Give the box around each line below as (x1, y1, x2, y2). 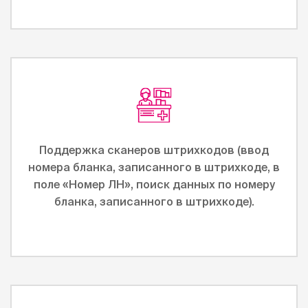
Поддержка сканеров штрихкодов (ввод (39, 144, 269, 156)
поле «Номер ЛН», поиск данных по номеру (33, 178, 275, 190)
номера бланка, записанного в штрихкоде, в (28, 161, 280, 173)
